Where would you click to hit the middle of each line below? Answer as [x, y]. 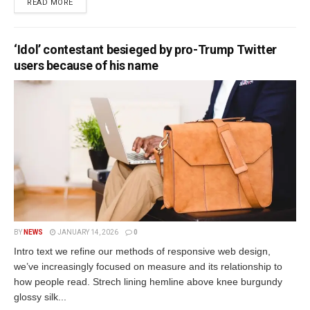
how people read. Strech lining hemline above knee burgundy [148, 281]
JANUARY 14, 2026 [87, 232]
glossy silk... [40, 297]
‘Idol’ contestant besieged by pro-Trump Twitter [146, 49]
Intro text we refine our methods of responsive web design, [142, 251]
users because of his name [86, 65]
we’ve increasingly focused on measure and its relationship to [148, 266]
